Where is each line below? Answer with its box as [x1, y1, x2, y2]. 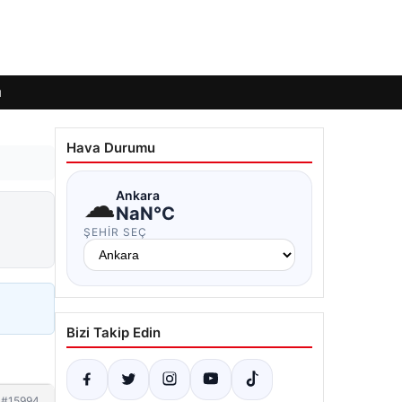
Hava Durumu [66, 139, 155, 156]
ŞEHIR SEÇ [83, 225, 147, 239]
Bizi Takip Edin [66, 324, 161, 341]
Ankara [116, 187, 160, 203]
